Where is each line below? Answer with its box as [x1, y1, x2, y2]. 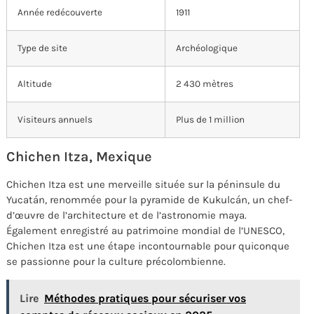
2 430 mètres [176, 78, 233, 90]
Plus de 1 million [176, 114, 245, 125]
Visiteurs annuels [18, 114, 93, 125]
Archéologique [176, 43, 238, 54]
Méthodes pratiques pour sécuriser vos [44, 291, 246, 305]
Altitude [18, 78, 52, 90]
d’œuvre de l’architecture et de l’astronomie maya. [6, 209, 247, 222]
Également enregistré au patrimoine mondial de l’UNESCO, [6, 224, 285, 238]
